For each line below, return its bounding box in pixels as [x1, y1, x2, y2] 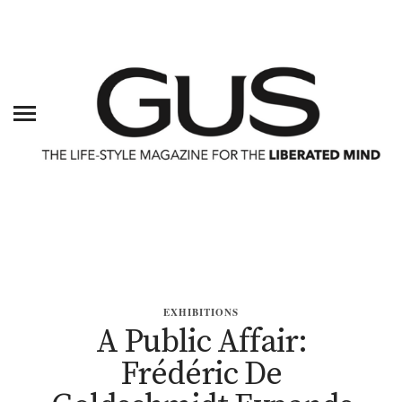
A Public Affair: [95, 322, 307, 363]
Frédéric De [120, 354, 282, 396]
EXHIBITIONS [163, 305, 239, 320]
